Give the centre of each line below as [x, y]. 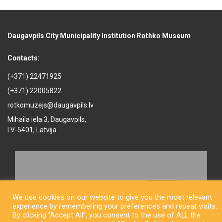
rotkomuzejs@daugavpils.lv [51, 105]
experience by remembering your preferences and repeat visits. [115, 206]
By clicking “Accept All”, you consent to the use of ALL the [107, 215]
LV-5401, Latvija [32, 130]
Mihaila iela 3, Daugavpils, [47, 119]
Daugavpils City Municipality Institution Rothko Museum [99, 36]
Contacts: [24, 58]
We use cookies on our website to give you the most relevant [112, 197]
